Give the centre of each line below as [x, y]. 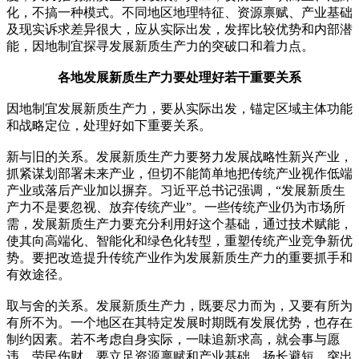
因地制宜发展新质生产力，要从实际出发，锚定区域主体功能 [179, 108]
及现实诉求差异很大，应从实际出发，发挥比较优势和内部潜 [179, 29]
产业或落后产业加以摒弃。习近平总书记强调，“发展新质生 [176, 190]
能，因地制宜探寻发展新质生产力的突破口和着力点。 [160, 46]
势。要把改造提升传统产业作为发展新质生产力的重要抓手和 [179, 257]
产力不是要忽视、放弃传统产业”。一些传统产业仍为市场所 [176, 207]
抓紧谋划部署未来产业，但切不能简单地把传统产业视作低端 [179, 173]
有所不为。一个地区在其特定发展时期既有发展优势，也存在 [179, 322]
